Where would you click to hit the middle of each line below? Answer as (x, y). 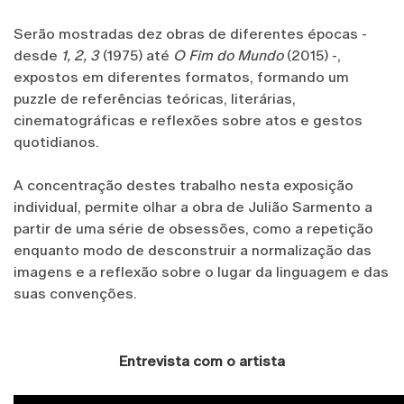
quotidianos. (56, 142)
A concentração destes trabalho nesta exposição (184, 186)
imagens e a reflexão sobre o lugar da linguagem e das (201, 272)
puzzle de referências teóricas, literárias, (155, 99)
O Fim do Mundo (230, 56)
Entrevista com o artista (202, 362)
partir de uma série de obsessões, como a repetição (193, 229)
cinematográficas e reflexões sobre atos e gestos (188, 121)
